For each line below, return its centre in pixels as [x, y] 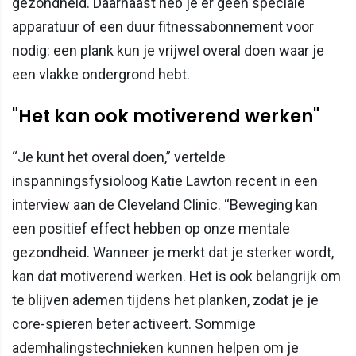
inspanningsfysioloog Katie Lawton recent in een [165, 180]
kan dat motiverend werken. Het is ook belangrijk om [176, 276]
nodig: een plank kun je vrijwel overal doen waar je [168, 50]
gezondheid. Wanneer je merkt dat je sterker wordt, [173, 252]
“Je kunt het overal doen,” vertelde [119, 157]
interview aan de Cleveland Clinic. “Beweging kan [165, 204]
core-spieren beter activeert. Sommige [134, 323]
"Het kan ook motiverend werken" [166, 116]
